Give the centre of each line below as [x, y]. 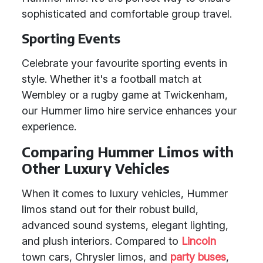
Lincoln [199, 241]
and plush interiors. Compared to [102, 241]
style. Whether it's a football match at [112, 79]
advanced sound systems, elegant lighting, [125, 225]
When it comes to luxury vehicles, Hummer [125, 193]
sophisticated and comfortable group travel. [127, 14]
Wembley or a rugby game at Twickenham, [125, 95]
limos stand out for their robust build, [110, 209]
